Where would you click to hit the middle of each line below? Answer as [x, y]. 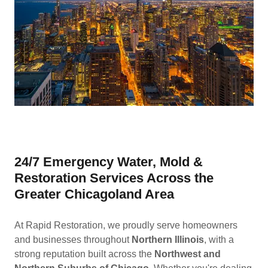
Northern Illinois [168, 240]
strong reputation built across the [84, 254]
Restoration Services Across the [114, 178]
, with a [219, 240]
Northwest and [188, 254]
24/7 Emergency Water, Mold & [109, 162]
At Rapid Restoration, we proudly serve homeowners [126, 225]
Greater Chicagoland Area [94, 194]
